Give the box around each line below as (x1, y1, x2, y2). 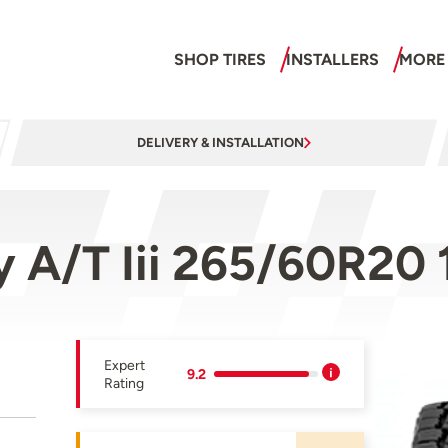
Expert (104, 356, 146, 375)
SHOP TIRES (173, 50, 266, 70)
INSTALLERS (285, 50, 379, 70)
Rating (104, 374, 145, 393)
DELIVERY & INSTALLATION (137, 135, 304, 151)
